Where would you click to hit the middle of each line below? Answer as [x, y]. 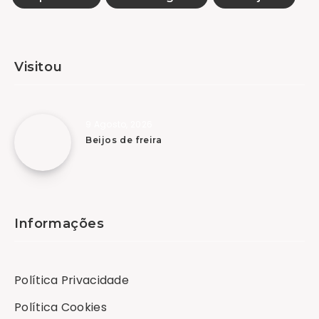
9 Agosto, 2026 [119, 124]
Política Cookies [61, 307]
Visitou [38, 67]
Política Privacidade [72, 280]
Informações [59, 223]
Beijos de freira [124, 140]
